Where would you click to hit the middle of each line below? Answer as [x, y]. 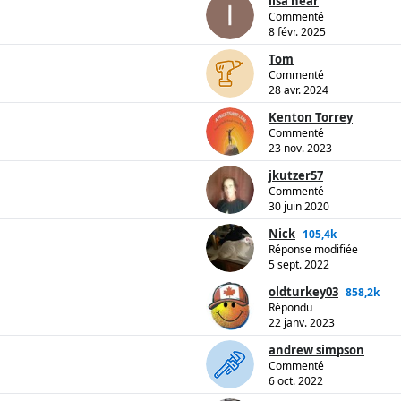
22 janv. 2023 [302, 323]
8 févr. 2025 [297, 32]
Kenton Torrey [311, 118]
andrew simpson [316, 350]
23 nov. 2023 [300, 149]
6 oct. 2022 [296, 381]
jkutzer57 [296, 176]
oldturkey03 [303, 292]
